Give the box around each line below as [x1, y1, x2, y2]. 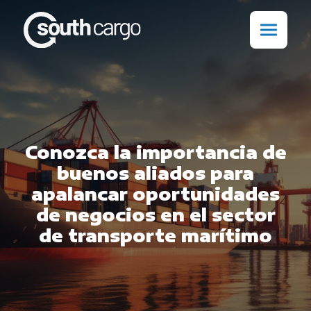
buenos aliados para [57, 161, 254, 184]
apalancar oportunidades [31, 182, 280, 205]
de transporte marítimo [39, 224, 272, 246]
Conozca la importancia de [24, 140, 287, 163]
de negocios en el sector [35, 203, 276, 226]
